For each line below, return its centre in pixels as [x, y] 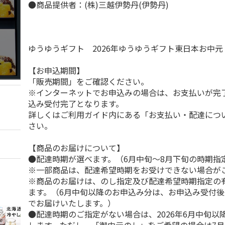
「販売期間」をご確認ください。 [89, 81]
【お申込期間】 [57, 70]
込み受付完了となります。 [76, 103]
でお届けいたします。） [72, 203]
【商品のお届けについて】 [77, 148]
